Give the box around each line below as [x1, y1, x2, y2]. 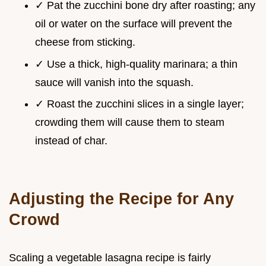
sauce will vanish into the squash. [35, 76, 194, 88]
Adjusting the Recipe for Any [9, 189, 234, 208]
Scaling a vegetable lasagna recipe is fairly [9, 252, 211, 264]
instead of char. [35, 135, 107, 147]
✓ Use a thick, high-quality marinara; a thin [35, 58, 237, 70]
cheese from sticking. [35, 36, 135, 49]
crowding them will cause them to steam [35, 116, 224, 129]
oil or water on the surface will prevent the [35, 18, 232, 30]
